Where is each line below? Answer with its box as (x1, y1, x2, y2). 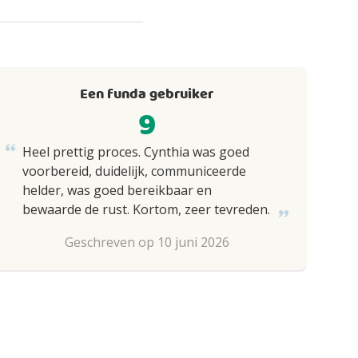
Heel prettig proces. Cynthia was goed (22, 143, 249, 161)
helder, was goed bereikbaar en (22, 181, 212, 199)
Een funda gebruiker (80, 83, 214, 106)
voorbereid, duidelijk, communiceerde (22, 162, 246, 180)
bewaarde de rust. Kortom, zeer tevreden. (22, 201, 270, 218)
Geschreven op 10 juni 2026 (64, 233, 229, 251)
